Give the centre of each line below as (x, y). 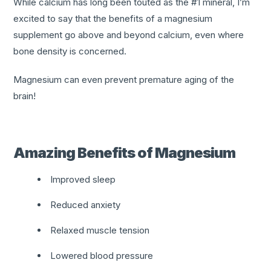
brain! (25, 96)
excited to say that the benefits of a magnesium (113, 18)
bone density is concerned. (70, 51)
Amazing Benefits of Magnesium (125, 152)
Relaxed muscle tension (100, 230)
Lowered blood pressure (102, 255)
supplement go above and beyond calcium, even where (129, 34)
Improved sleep (83, 179)
